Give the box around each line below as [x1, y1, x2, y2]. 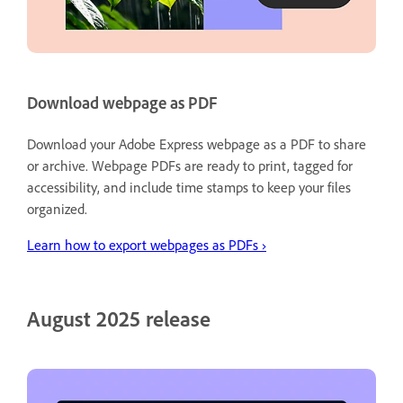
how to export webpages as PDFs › [65, 235, 266, 254]
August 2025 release [27, 304, 210, 332]
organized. [27, 199, 87, 218]
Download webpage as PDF [27, 92, 218, 113]
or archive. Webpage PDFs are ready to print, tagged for [27, 156, 353, 175]
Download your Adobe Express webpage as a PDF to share [27, 134, 366, 153]
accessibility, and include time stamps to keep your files [27, 177, 351, 196]
